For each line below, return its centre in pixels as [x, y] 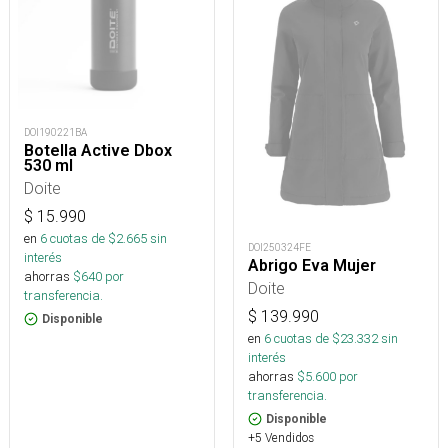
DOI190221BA [55, 133]
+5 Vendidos [281, 438]
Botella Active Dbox [98, 151]
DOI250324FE [279, 248]
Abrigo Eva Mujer [312, 266]
